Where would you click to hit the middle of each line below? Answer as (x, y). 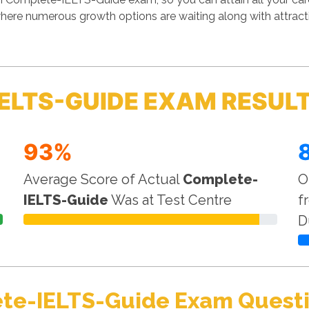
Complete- (221, 179)
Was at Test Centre (170, 200)
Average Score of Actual (103, 179)
